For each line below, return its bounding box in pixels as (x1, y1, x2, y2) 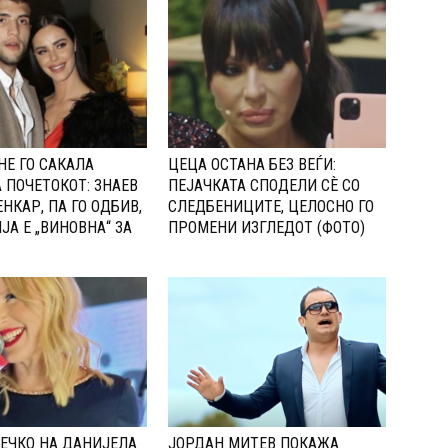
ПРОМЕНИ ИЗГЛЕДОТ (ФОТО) (168, 218, 365, 238)
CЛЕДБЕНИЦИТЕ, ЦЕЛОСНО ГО (168, 197, 374, 217)
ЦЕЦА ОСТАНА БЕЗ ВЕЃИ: (168, 155, 336, 175)
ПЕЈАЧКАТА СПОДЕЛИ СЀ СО (168, 176, 360, 196)
